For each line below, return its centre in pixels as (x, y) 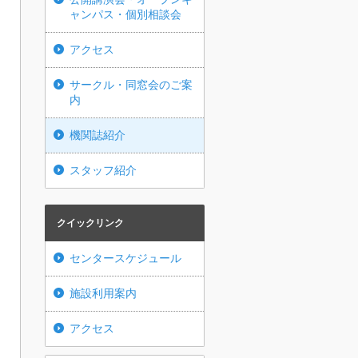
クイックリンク (90, 223)
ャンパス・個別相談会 (125, 15)
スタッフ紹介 (103, 171)
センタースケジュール (125, 259)
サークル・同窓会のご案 (131, 85)
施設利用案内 (103, 294)
